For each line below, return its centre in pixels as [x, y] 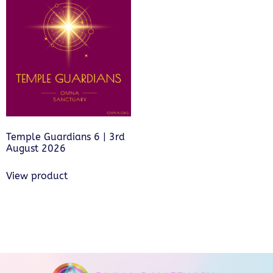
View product [37, 175]
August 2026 [36, 148]
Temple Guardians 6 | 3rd [66, 136]
